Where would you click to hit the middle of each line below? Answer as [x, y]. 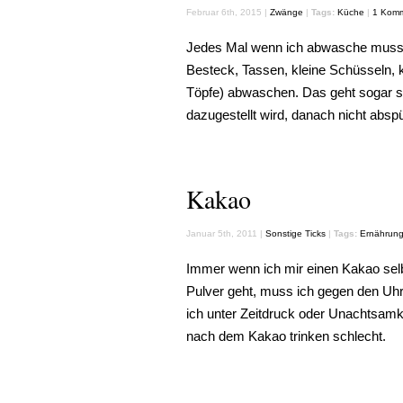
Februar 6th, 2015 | [228, 12]
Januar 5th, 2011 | [226, 233]
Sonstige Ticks [296, 233]
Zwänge [287, 12]
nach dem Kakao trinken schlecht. [286, 336]
